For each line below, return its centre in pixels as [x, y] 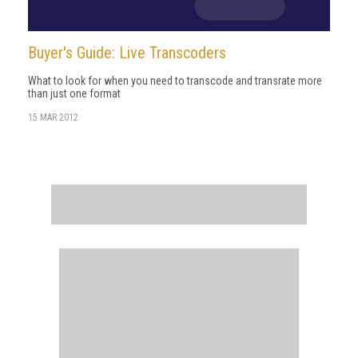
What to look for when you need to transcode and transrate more [175, 81]
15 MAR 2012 [53, 117]
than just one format [74, 93]
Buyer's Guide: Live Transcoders [127, 53]
